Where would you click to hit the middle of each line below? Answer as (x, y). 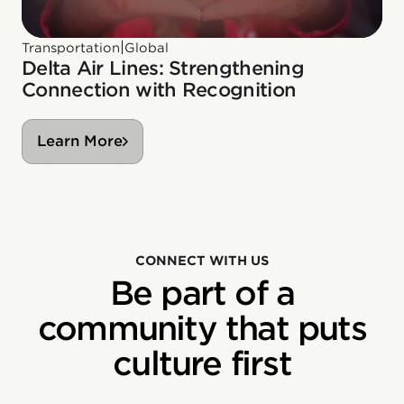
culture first (202, 363)
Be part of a (202, 293)
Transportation (71, 47)
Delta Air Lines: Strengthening (163, 68)
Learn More (80, 141)
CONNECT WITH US (202, 260)
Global (147, 47)
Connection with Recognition (159, 89)
